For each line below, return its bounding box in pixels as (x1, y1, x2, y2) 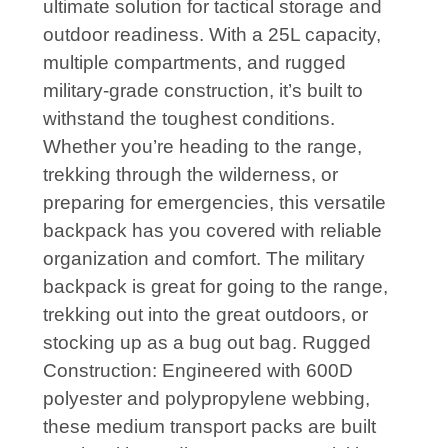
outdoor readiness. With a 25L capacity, (43, 23, 381, 45)
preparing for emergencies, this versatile (43, 191, 386, 213)
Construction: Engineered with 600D (43, 359, 353, 381)
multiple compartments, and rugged (43, 51, 346, 73)
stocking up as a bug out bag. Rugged (43, 331, 371, 353)
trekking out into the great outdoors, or (43, 303, 368, 325)
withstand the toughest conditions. (43, 107, 335, 129)
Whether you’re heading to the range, (43, 135, 362, 157)
